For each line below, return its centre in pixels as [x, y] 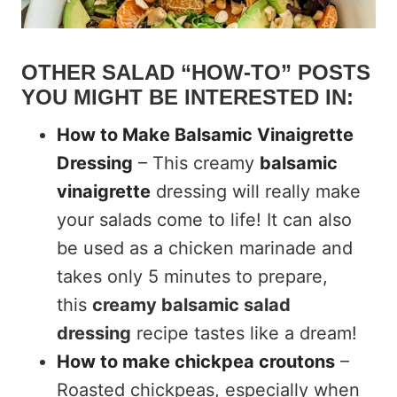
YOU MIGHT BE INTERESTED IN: [187, 97]
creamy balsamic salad [191, 304]
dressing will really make [256, 191]
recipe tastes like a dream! [244, 333]
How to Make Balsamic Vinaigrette [205, 134]
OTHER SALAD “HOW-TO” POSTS [196, 72]
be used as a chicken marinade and [205, 248]
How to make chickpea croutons [196, 361]
